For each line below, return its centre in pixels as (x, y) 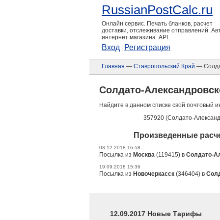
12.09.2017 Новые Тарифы (156, 214)
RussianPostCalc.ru (157, 10)
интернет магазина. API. (136, 37)
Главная (113, 66)
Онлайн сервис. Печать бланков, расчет (157, 24)
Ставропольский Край (164, 66)
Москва (144, 155)
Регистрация (147, 47)
